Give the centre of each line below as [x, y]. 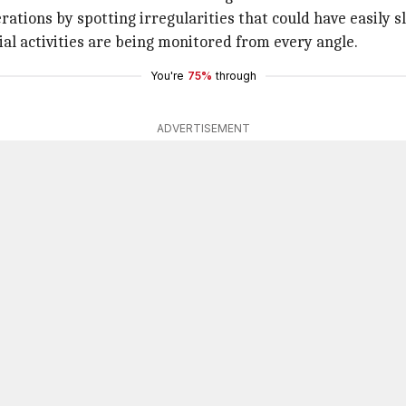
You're [167, 76]
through [236, 76]
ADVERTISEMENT [203, 128]
